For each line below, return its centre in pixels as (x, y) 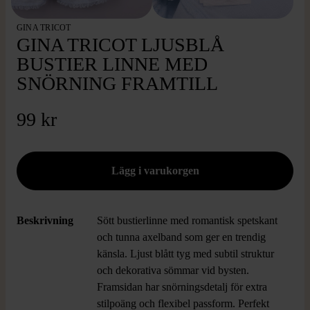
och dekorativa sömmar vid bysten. (173, 270)
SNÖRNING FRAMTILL (117, 83)
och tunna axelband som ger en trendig (181, 237)
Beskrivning (45, 220)
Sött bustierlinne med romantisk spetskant (187, 220)
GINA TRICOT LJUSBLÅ (120, 45)
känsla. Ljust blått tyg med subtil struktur (185, 254)
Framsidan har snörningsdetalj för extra (182, 287)
